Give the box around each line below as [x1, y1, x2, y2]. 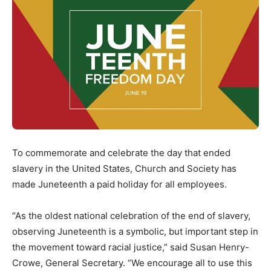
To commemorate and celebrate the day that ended [12, 147, 230, 159]
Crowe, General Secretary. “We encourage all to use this [12, 257, 252, 269]
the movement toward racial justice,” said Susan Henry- [12, 241, 249, 253]
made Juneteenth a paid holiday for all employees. [12, 178, 229, 191]
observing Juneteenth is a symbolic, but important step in [12, 226, 258, 238]
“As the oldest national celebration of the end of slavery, [12, 210, 250, 222]
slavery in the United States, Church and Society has [12, 163, 237, 175]
